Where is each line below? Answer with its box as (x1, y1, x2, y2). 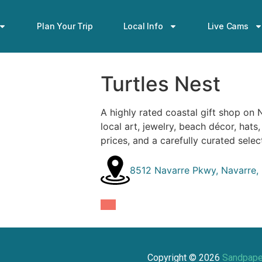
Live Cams (207, 21, 249, 31)
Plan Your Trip (37, 21, 93, 31)
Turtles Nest (101, 71, 221, 96)
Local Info (123, 21, 163, 31)
